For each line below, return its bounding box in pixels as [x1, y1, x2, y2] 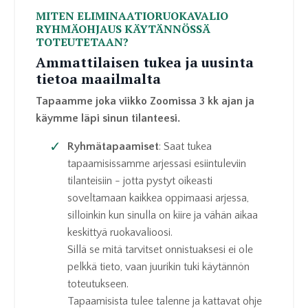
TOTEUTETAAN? [36, 34, 131, 50]
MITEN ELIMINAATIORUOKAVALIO [36, 8, 228, 24]
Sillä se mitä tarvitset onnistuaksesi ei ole [67, 243, 253, 256]
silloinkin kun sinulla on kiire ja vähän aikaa [67, 209, 258, 222]
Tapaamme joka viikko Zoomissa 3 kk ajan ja [36, 95, 254, 108]
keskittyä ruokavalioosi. [67, 226, 175, 239]
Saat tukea [164, 140, 212, 153]
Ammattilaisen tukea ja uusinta [36, 53, 254, 72]
